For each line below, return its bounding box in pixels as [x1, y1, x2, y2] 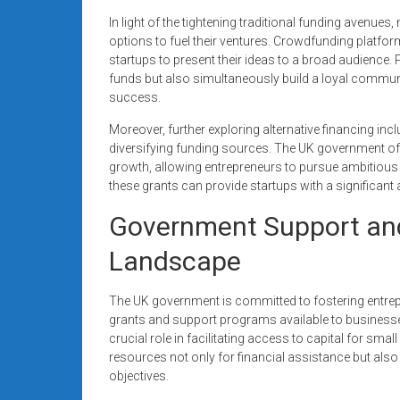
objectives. [109, 368, 169, 383]
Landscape [109, 245, 241, 277]
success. [109, 89, 161, 104]
